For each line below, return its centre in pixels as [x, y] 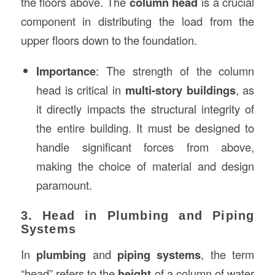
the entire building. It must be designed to [145, 127]
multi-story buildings [180, 90]
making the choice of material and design [145, 165]
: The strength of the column [175, 70]
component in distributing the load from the [137, 21]
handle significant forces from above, [145, 146]
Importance [66, 71]
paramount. [64, 184]
